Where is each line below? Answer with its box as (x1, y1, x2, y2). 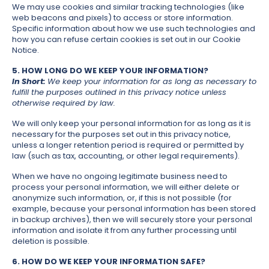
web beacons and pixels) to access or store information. (12, 12, 233, 24)
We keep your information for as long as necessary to (47, 76, 256, 88)
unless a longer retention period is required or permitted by (12, 139, 244, 151)
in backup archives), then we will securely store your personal (12, 214, 252, 226)
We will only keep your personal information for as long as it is (12, 118, 251, 130)
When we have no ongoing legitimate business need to (12, 171, 228, 183)
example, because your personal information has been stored (12, 203, 256, 215)
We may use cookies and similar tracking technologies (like (12, 1, 244, 13)
